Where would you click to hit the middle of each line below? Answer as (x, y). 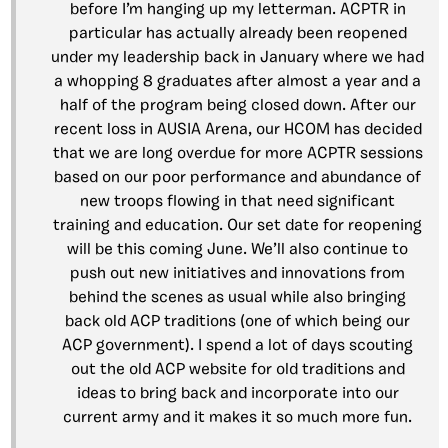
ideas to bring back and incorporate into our (237, 394)
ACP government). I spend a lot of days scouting (237, 346)
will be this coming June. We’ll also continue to (237, 250)
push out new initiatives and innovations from (237, 274)
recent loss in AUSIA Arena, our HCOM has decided (237, 130)
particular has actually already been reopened (237, 34)
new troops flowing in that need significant (237, 202)
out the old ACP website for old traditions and (237, 370)
